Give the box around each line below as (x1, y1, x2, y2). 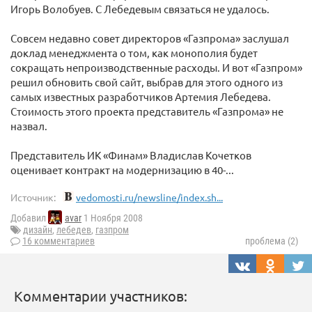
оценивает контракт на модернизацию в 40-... (10, 163, 234, 176)
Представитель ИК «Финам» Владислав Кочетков (10, 148, 251, 162)
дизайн (23, 224, 52, 236)
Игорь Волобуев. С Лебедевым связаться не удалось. (10, 2, 270, 15)
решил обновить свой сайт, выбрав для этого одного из (10, 75, 283, 88)
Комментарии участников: (14, 287, 187, 305)
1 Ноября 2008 (81, 212, 143, 224)
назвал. (10, 119, 47, 132)
